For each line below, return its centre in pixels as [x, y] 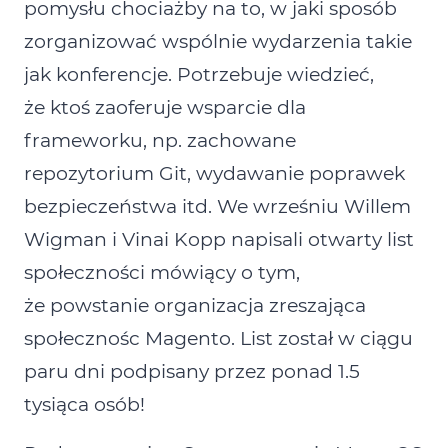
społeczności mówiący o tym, [162, 273]
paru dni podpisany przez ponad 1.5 [192, 372]
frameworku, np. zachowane [160, 141]
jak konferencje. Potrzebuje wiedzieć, [199, 75]
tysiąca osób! [84, 405]
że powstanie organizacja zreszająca [195, 306]
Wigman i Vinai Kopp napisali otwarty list [219, 240]
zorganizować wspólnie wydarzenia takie [218, 42]
